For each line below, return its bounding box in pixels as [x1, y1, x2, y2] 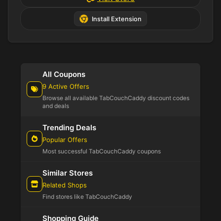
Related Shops [42, 181, 87, 189]
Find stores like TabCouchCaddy [42, 192, 132, 200]
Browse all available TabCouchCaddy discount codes [42, 94, 189, 102]
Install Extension [92, 15, 142, 23]
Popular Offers [42, 135, 87, 144]
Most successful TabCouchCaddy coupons [42, 147, 161, 155]
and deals [42, 102, 69, 110]
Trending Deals [42, 122, 96, 132]
